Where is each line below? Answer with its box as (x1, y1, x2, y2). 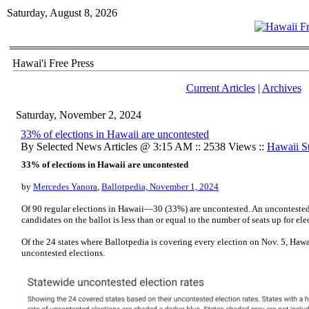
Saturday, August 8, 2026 (7, 7, 117, 19)
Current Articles (186, 82, 255, 94)
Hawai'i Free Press (12, 57, 94, 69)
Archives (261, 82, 301, 94)
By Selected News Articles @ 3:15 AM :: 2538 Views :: (21, 141, 267, 152)
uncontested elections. (21, 248, 107, 258)
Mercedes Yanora (33, 181, 97, 192)
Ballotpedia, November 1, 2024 (101, 181, 219, 192)
